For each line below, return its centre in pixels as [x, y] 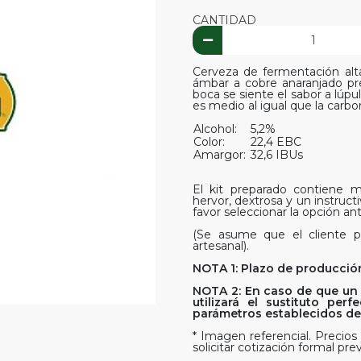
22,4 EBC [276, 141]
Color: [211, 141]
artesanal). [221, 245]
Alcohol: [217, 129]
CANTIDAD [224, 21]
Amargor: [221, 154]
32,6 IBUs [277, 154]
